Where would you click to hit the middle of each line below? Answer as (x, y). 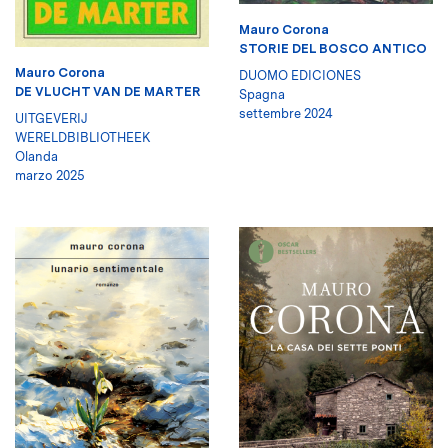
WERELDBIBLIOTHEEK (83, 138)
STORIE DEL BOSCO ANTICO (333, 48)
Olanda (36, 157)
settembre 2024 (286, 113)
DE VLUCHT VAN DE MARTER (108, 92)
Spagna (262, 94)
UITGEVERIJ (51, 119)
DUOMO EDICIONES (300, 75)
